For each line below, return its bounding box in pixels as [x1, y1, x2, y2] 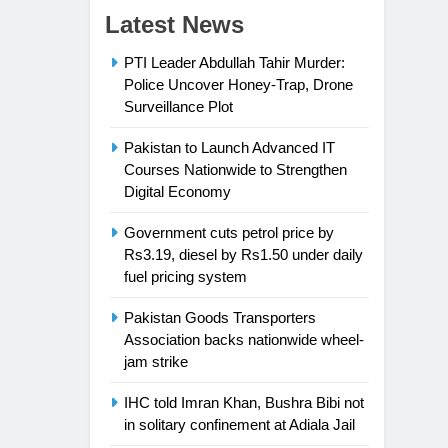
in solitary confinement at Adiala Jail [124, 415, 355, 433]
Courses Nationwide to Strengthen [124, 160, 347, 178]
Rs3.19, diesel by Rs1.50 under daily [124, 245, 363, 263]
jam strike [124, 352, 188, 370]
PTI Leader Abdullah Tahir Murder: [124, 53, 345, 71]
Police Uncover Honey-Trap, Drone [124, 75, 353, 93]
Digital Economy [124, 182, 231, 200]
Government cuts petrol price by [124, 223, 334, 241]
